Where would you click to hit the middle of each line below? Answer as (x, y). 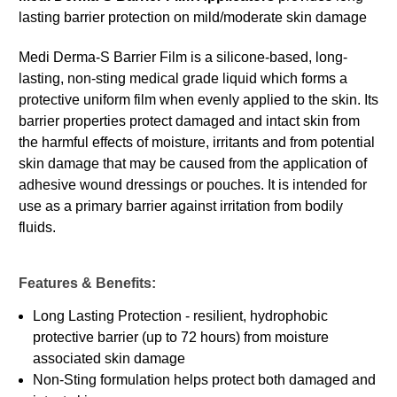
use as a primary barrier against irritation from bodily (181, 206)
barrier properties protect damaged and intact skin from (189, 121)
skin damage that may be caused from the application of (193, 164)
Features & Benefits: (87, 284)
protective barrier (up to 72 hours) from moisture (181, 338)
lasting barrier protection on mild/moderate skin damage (193, 18)
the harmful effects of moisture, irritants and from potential (197, 143)
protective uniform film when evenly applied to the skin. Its (198, 100)
